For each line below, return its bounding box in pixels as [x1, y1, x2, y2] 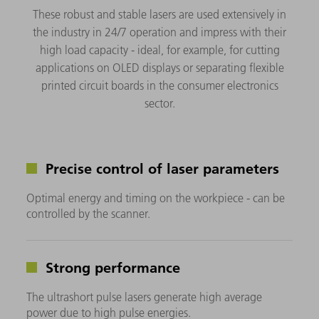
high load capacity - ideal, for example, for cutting [39, 43, 280, 58]
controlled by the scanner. [26, 206, 151, 221]
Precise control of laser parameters [41, 159, 280, 178]
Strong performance [41, 258, 181, 277]
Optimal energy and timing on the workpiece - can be [26, 191, 286, 206]
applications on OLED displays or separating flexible [35, 61, 284, 75]
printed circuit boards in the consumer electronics [41, 78, 278, 93]
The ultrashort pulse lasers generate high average [26, 290, 263, 305]
